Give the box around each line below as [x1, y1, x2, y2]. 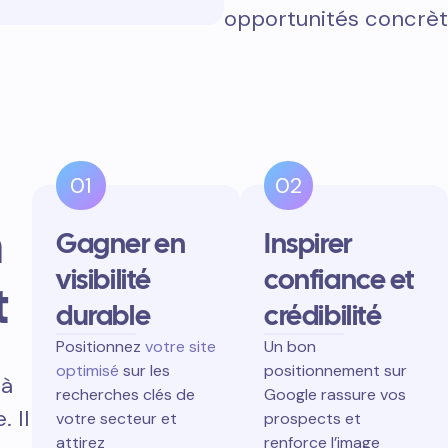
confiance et [264, 260, 414, 297]
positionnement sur [264, 359, 407, 381]
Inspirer [264, 224, 352, 261]
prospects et [264, 407, 361, 429]
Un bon [264, 335, 316, 357]
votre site [145, 335, 216, 357]
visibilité [56, 260, 151, 297]
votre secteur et [56, 407, 177, 429]
